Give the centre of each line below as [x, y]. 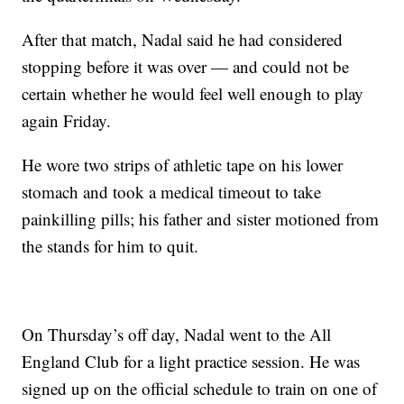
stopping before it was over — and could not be [186, 67]
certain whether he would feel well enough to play [193, 94]
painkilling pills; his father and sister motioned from [201, 219]
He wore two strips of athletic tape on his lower [183, 165]
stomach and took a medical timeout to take [172, 192]
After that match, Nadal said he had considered [183, 40]
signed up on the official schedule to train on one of [200, 389]
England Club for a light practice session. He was [191, 362]
